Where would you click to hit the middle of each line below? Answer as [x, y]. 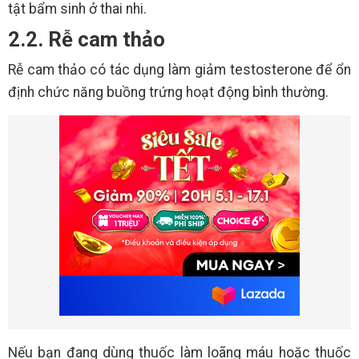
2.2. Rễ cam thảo [87, 39]
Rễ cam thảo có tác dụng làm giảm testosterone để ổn [179, 69]
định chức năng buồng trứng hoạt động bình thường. [168, 92]
